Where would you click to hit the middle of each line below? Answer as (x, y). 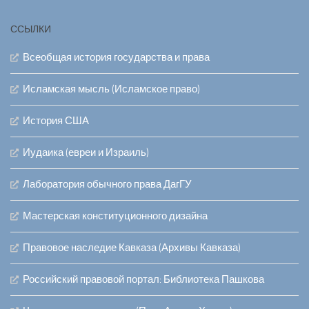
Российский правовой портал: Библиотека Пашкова (143, 280)
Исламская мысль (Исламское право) (111, 89)
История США (56, 121)
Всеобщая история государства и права (116, 58)
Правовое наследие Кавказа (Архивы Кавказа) (132, 248)
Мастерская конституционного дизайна (115, 216)
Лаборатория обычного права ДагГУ (107, 185)
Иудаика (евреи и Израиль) (86, 153)
